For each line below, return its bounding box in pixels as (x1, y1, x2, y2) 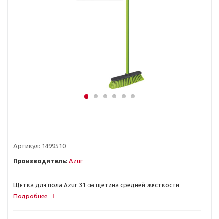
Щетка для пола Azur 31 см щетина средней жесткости (13, 181, 179, 188)
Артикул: (13, 142, 40, 149)
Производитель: (13, 157, 67, 164)
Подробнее (13, 193, 48, 199)
